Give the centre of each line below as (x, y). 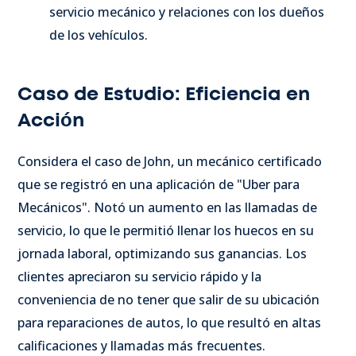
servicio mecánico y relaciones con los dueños (187, 12)
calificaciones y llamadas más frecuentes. (141, 345)
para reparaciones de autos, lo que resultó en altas (169, 322)
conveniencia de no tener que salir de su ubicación (168, 299)
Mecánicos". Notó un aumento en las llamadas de (167, 207)
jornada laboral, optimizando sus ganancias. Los (162, 253)
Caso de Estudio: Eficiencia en (164, 94)
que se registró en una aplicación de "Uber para (159, 184)
